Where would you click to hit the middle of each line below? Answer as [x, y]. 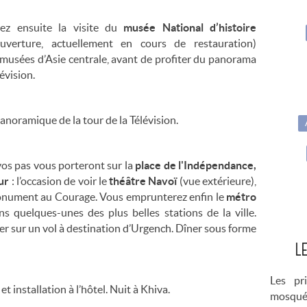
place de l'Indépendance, [196, 165]
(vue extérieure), [218, 181]
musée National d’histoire [190, 27]
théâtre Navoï [144, 181]
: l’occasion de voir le [60, 181]
